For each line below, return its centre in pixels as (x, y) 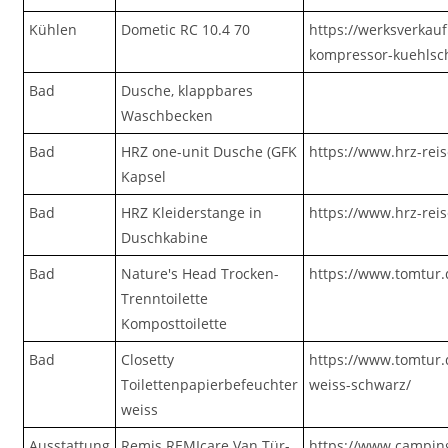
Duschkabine (165, 237)
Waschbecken (167, 115)
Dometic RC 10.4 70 (186, 29)
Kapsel (144, 176)
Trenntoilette (165, 298)
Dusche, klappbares (187, 90)
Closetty (148, 359)
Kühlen (53, 29)
